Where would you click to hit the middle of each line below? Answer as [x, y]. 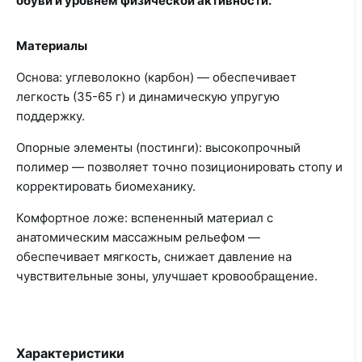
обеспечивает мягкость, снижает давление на [154, 257]
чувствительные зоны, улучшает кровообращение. [167, 276]
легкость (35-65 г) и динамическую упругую [148, 97]
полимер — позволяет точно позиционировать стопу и [179, 167]
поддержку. [51, 116]
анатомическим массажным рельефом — [138, 237]
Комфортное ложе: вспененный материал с [145, 218]
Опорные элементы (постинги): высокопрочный [158, 147]
